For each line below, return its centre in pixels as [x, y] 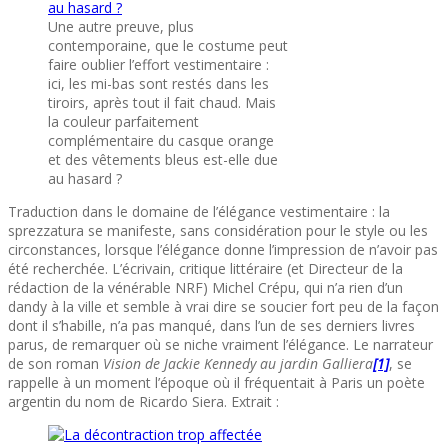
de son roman [55, 363]
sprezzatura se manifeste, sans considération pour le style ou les [218, 230]
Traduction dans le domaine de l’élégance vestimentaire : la [199, 211]
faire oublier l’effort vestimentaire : [158, 64]
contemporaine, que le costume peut [168, 45]
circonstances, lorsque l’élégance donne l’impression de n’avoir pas [223, 249]
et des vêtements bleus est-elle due [163, 159]
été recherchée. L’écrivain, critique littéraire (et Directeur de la [205, 268]
